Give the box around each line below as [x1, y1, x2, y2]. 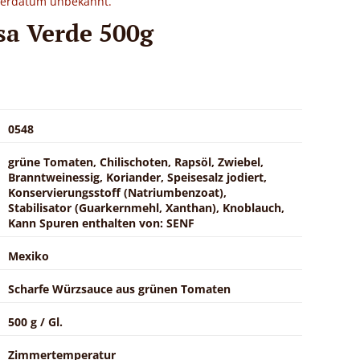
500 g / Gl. [8, 313, 63, 329]
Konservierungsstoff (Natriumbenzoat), [8, 184, 227, 200]
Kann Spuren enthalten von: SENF [8, 215, 194, 231]
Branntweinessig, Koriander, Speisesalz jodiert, [8, 169, 267, 185]
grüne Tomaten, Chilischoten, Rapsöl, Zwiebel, [8, 153, 264, 170]
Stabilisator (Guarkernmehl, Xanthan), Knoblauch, [8, 199, 284, 215]
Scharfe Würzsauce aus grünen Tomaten [8, 280, 231, 297]
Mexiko [8, 247, 49, 264]
